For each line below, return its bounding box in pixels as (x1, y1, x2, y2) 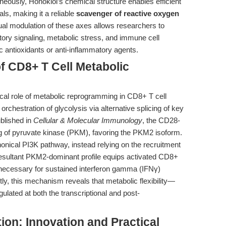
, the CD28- (142, 116, 180, 125)
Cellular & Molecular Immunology (33, 116, 142, 125)
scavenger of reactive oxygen (76, 9, 179, 18)
